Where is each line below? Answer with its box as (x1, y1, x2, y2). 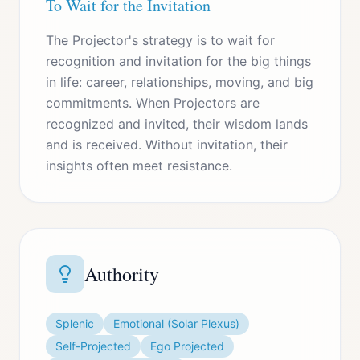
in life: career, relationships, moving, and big (46, 74, 313, 90)
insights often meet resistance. (46, 157, 232, 174)
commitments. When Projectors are (46, 95, 260, 111)
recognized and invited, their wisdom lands (46, 116, 308, 132)
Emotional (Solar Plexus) (113, 317, 239, 330)
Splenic (55, 317, 94, 330)
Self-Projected (55, 339, 131, 353)
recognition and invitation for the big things (46, 53, 311, 69)
